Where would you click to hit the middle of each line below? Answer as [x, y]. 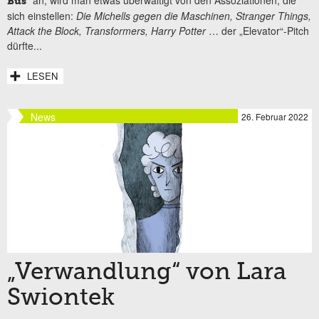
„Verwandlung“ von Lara [147, 273]
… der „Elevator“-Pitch [257, 30]
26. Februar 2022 [275, 116]
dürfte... [25, 45]
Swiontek [61, 299]
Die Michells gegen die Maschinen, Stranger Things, [194, 15]
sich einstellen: [42, 15]
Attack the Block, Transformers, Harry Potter [106, 30]
